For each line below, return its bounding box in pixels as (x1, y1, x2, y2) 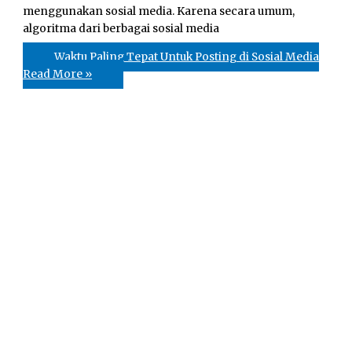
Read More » (23, 67, 93, 81)
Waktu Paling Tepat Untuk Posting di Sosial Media (54, 49, 320, 64)
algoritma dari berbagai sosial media (23, 22, 220, 36)
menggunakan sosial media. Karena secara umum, (23, 5, 295, 19)
